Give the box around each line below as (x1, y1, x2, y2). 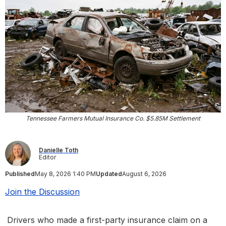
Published (5, 170, 35, 178)
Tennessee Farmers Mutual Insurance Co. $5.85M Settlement (26, 115, 200, 123)
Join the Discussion (5, 187, 80, 197)
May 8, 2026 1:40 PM (35, 170, 96, 178)
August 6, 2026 (122, 170, 166, 178)
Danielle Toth (39, 146, 78, 154)
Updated (96, 170, 122, 178)
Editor (39, 153, 56, 161)
